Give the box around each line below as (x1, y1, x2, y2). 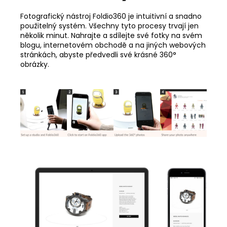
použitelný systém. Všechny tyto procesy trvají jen (20, 21, 199, 31)
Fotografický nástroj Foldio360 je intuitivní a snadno (20, 11, 202, 22)
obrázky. (20, 59, 49, 70)
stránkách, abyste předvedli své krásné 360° (20, 50, 176, 60)
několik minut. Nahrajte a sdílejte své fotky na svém (20, 30, 202, 41)
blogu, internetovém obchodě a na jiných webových (20, 40, 206, 51)
